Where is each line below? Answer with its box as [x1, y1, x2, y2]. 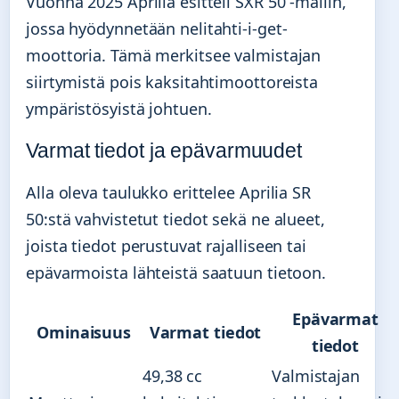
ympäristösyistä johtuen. [26, 97, 212, 119]
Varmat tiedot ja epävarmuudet [26, 138, 303, 162]
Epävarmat [291, 307, 379, 330]
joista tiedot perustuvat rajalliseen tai [26, 234, 306, 256]
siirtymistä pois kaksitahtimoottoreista [26, 70, 319, 93]
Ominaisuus [37, 321, 131, 343]
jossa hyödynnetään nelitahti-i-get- [26, 17, 288, 39]
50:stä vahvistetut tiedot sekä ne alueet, [26, 208, 325, 230]
